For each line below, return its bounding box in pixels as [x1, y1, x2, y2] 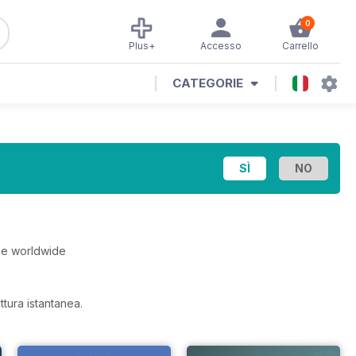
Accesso [200, 40, 242, 52]
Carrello [282, 40, 319, 52]
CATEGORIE [172, 75, 243, 91]
